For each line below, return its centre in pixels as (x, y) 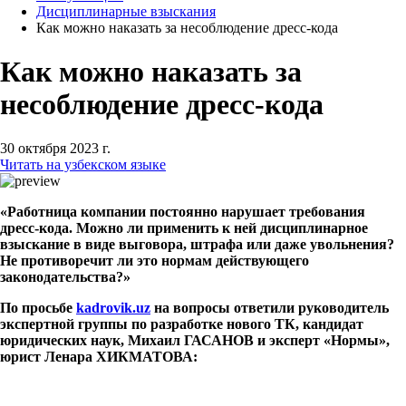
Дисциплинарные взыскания (126, 11)
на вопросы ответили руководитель (270, 307)
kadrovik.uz (113, 307)
